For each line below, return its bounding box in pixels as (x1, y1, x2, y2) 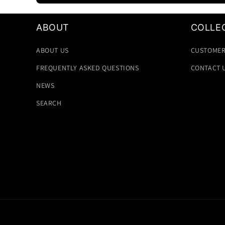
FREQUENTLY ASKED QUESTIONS (36, 63, 139, 73)
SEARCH (36, 98, 62, 108)
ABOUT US (36, 46, 69, 55)
